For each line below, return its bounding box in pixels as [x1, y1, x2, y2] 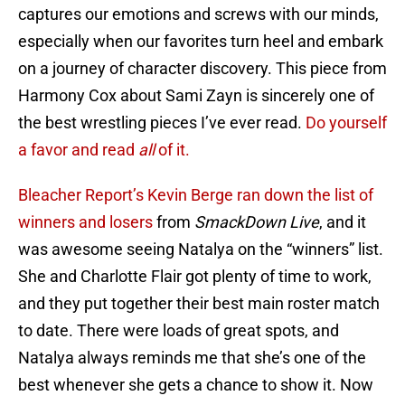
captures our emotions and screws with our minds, [18, 5, 379, 24]
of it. [155, 140, 190, 160]
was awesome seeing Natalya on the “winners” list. [18, 240, 383, 259]
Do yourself [306, 113, 387, 133]
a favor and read [18, 140, 138, 160]
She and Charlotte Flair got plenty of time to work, [18, 267, 372, 287]
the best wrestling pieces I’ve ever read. [18, 113, 306, 133]
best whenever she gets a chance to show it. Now [18, 375, 373, 395]
